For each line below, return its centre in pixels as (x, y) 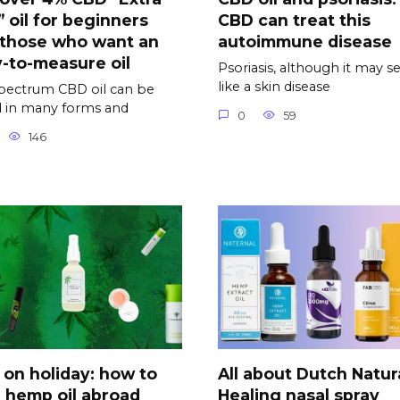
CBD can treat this (294, 20)
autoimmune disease (305, 41)
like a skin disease (274, 87)
